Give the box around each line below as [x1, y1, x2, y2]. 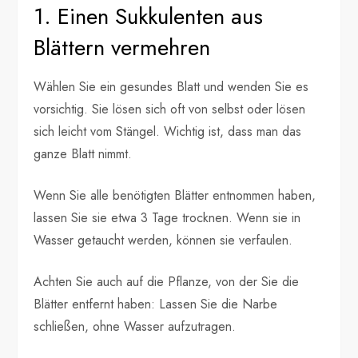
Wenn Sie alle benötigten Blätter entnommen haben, [34, 185, 316, 205]
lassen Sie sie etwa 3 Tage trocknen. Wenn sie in [34, 208, 301, 227]
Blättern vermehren [34, 30, 211, 64]
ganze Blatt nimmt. [34, 144, 133, 163]
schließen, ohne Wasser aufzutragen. [34, 316, 237, 336]
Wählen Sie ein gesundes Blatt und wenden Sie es [34, 77, 309, 96]
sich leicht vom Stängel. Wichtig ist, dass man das [34, 121, 302, 141]
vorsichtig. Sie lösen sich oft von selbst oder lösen [34, 99, 306, 118]
